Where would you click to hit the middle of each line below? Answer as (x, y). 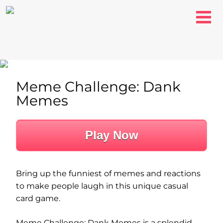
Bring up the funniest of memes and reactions (108, 173)
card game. (38, 198)
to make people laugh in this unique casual (102, 186)
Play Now (111, 135)
